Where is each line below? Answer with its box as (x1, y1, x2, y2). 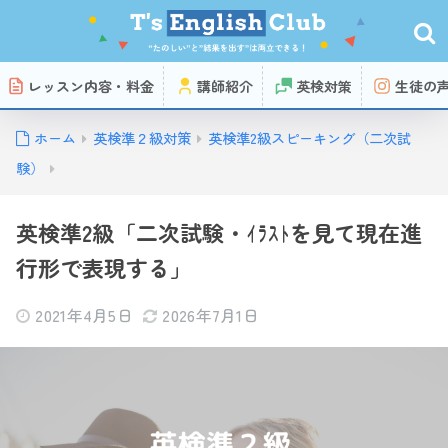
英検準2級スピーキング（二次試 (208, 128, 411, 148)
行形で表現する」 (16, 251, 192, 283)
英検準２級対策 (93, 128, 191, 148)
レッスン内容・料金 (28, 76, 154, 96)
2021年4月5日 (35, 303, 134, 327)
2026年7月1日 (162, 303, 260, 327)
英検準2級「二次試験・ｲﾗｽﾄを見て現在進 (16, 216, 422, 248)
